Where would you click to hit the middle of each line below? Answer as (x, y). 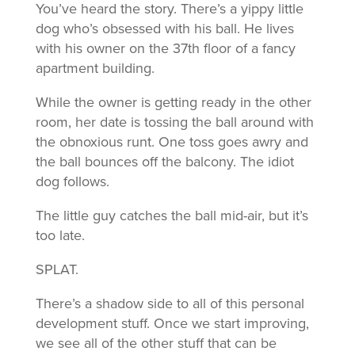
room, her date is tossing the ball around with (174, 122)
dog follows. (72, 181)
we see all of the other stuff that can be (156, 343)
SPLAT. (57, 269)
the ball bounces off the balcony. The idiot (164, 162)
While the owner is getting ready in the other (173, 102)
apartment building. (95, 68)
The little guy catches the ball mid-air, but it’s (172, 216)
